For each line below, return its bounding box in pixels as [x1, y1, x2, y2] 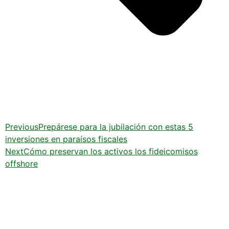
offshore [5, 158, 38, 169]
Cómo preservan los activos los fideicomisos [24, 146, 198, 156]
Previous [5, 121, 38, 132]
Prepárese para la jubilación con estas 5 [38, 121, 193, 132]
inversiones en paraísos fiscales [5, 133, 127, 144]
